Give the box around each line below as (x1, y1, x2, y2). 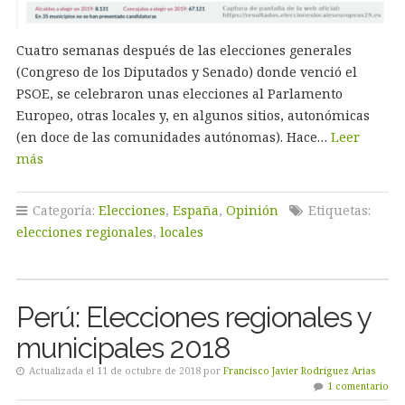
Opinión (225, 202, 278, 220)
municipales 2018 (15, 331, 231, 365)
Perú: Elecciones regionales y (15, 300, 371, 334)
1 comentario (327, 380, 390, 393)
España (172, 202, 219, 220)
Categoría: (28, 202, 99, 220)
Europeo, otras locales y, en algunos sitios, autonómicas (15, 107, 370, 125)
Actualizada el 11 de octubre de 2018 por (25, 364, 223, 378)
